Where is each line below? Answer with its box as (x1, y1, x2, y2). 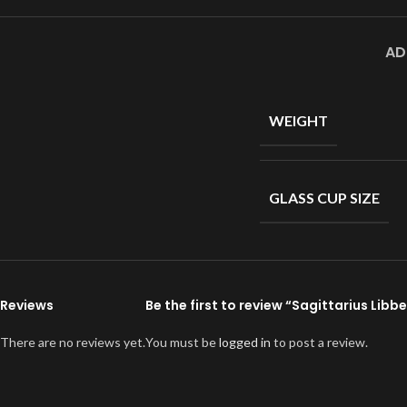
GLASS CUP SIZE (269, 189, 380, 206)
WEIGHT (269, 112, 328, 129)
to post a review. (271, 334, 368, 350)
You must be (145, 334, 219, 350)
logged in (219, 334, 271, 350)
